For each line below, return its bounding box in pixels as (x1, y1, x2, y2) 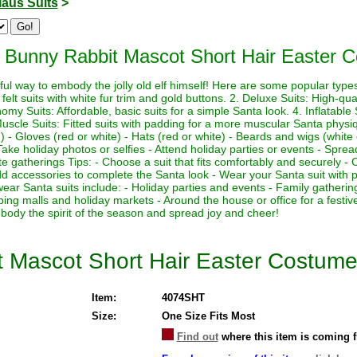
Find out (176, 330, 218, 343)
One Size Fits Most (161, 309, 255, 322)
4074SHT (161, 291, 205, 304)
